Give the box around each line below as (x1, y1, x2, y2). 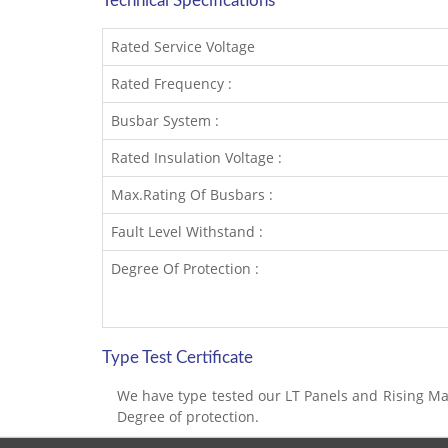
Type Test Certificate (102, 349, 253, 366)
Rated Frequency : (111, 74, 232, 93)
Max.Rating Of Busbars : (111, 185, 273, 204)
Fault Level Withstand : (111, 222, 263, 241)
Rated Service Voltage (111, 37, 259, 56)
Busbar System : (111, 111, 223, 130)
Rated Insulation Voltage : (111, 148, 282, 167)
